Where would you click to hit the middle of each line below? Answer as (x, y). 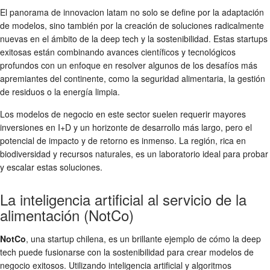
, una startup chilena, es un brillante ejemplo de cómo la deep (143, 239)
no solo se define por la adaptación (196, 12)
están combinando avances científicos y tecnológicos (133, 52)
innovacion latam (96, 12)
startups (252, 39)
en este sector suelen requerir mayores (170, 114)
